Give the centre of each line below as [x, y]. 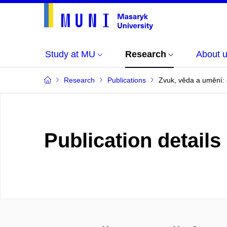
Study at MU [70, 54]
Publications [127, 80]
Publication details [133, 140]
